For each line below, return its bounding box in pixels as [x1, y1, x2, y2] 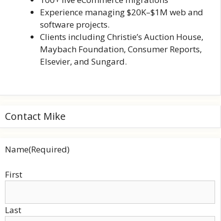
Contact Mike [5, 110, 66, 123]
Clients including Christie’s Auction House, [40, 31, 203, 42]
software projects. [40, 18, 110, 30]
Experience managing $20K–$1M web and [40, 6, 203, 18]
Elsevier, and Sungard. [40, 55, 127, 67]
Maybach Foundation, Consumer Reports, [40, 43, 202, 55]
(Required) [29, 144, 70, 155]
